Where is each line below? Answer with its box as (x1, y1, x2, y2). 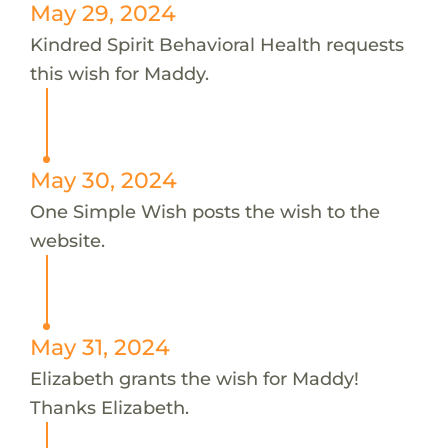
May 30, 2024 (29, 166, 177, 193)
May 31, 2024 (29, 333, 170, 360)
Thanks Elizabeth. (29, 395, 189, 419)
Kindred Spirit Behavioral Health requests (29, 32, 404, 56)
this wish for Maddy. (29, 61, 209, 85)
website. (29, 228, 105, 252)
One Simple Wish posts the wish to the (29, 199, 380, 223)
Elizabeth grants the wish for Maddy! (29, 366, 359, 390)
